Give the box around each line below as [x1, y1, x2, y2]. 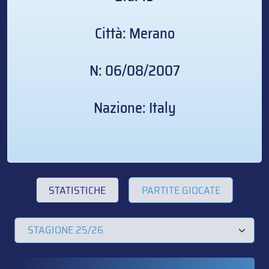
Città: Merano [94, 22, 175, 46]
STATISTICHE [49, 181, 106, 199]
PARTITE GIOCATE [141, 181, 220, 199]
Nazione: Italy [93, 96, 176, 120]
